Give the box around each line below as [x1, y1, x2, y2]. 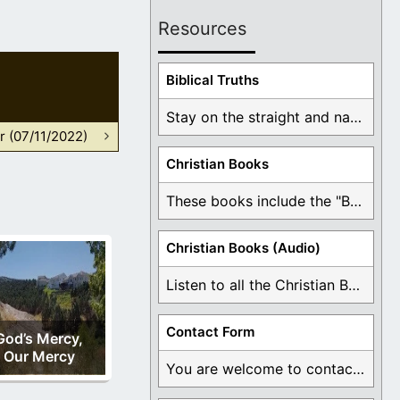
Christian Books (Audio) [166, 239, 321, 257]
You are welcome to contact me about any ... [353, 360, 364, 379]
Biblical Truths [166, 71, 259, 89]
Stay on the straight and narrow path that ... [350, 108, 362, 127]
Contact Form [166, 323, 254, 341]
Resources [158, 18, 246, 40]
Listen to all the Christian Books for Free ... [348, 276, 360, 295]
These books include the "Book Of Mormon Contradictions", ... [350, 192, 362, 211]
